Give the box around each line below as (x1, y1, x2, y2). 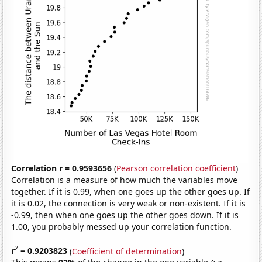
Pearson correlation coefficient (116, 162, 236, 174)
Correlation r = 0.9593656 (11, 162, 112, 174)
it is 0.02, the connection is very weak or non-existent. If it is (11, 197, 246, 209)
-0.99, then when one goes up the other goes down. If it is (11, 209, 239, 220)
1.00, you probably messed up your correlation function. (11, 220, 232, 232)
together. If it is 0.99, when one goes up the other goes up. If (11, 185, 250, 197)
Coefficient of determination (72, 245, 182, 257)
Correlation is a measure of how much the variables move (11, 174, 238, 185)
